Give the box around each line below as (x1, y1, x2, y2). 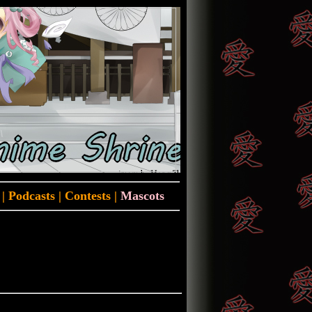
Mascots (116, 189, 164, 203)
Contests (64, 189, 114, 203)
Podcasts (8, 189, 55, 203)
